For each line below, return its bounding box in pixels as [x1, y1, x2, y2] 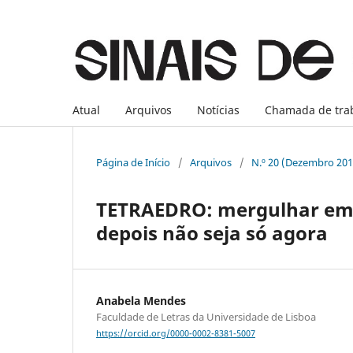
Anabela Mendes [96, 292, 186, 308]
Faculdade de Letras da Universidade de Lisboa [96, 309, 316, 324]
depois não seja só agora [96, 219, 328, 246]
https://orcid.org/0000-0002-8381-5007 [96, 328, 255, 340]
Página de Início [96, 154, 170, 169]
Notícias [197, 102, 240, 117]
